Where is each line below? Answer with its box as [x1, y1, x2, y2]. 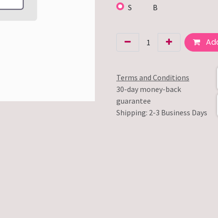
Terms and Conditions [116, 72, 189, 82]
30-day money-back [116, 84, 181, 94]
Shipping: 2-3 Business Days [116, 107, 207, 117]
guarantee [116, 95, 151, 106]
